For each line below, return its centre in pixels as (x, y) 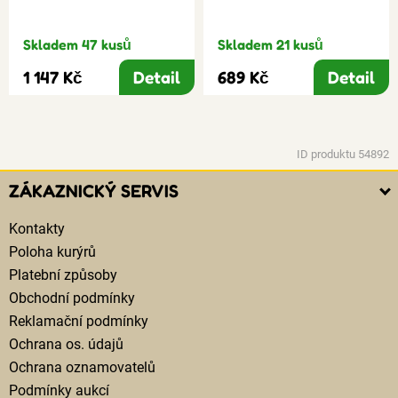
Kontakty (37, 229)
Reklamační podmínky (79, 321)
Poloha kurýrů (52, 252)
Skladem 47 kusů (77, 44)
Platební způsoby (63, 275)
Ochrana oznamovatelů (82, 367)
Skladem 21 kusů (271, 44)
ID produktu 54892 (343, 154)
